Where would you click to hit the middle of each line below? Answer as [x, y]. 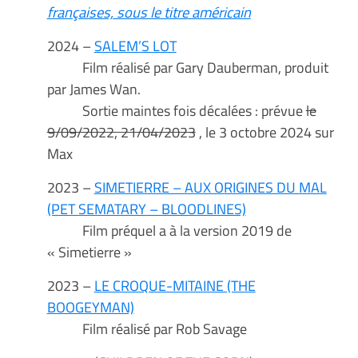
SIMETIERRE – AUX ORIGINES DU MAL [210, 187]
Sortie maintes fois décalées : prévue [176, 111]
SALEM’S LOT [135, 46]
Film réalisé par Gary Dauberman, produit [187, 68]
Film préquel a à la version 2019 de [169, 231]
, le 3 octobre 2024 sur [265, 132]
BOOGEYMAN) [90, 307]
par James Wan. [93, 89]
